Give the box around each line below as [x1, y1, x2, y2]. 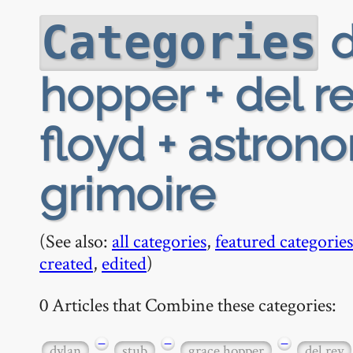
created [39, 251, 93, 275]
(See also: [39, 229, 112, 253]
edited [102, 251, 147, 275]
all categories [112, 229, 206, 253]
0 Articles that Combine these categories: [39, 292, 336, 317]
